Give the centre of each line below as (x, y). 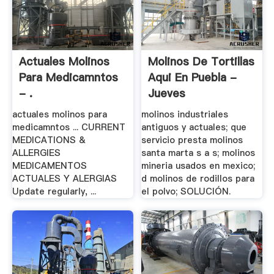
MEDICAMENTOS (49, 166)
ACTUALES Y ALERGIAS (64, 179)
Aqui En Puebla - (193, 77)
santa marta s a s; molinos (198, 153)
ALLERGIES (36, 153)
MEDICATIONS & (49, 140)
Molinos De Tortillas (202, 61)
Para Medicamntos (68, 77)
